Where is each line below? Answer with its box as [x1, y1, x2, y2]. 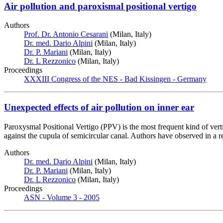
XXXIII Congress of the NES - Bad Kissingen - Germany [24, 75, 207, 84]
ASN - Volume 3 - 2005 [24, 193, 100, 202]
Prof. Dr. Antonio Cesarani [24, 30, 108, 39]
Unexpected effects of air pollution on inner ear [4, 102, 194, 113]
